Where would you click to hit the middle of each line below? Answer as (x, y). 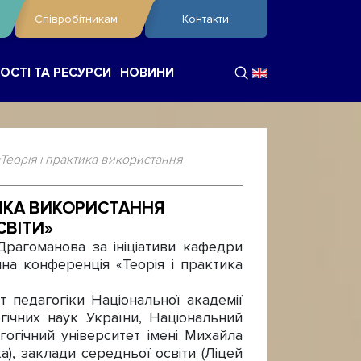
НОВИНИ (147, 73)
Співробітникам (76, 19)
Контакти (206, 19)
